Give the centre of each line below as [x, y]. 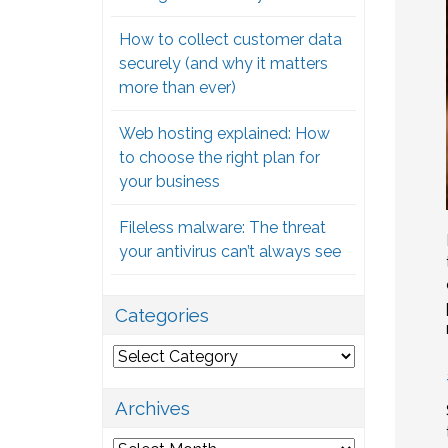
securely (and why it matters [223, 64]
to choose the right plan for [219, 158]
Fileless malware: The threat [222, 228]
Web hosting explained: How [224, 134]
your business [169, 182]
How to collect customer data [230, 40]
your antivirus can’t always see [230, 252]
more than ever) [177, 88]
